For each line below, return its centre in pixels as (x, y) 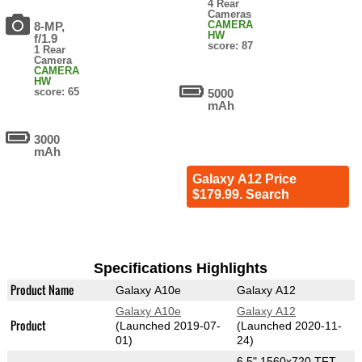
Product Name (42, 290)
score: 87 (231, 46)
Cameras (230, 15)
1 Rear (50, 50)
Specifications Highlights (181, 269)
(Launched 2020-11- (289, 326)
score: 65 (57, 92)
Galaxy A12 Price (244, 179)
